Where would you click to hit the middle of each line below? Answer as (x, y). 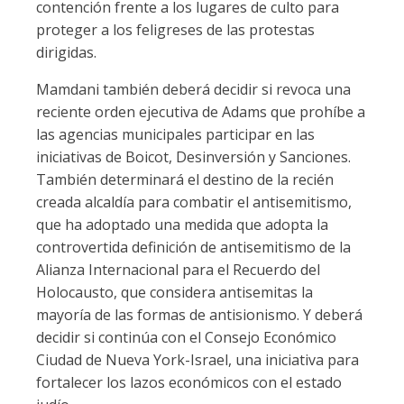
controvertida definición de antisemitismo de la (193, 247)
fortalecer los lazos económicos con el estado (189, 382)
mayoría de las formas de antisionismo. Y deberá (199, 315)
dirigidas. (66, 52)
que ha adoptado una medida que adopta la (182, 225)
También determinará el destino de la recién (185, 179)
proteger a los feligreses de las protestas (175, 30)
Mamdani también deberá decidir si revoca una (193, 89)
